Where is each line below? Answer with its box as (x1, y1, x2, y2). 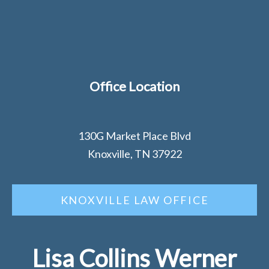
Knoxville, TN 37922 (87, 147, 182, 160)
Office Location (89, 77, 180, 94)
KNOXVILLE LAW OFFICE (60, 193, 209, 207)
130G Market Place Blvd (78, 128, 191, 142)
